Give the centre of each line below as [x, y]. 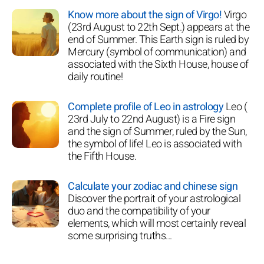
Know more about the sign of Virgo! [145, 15]
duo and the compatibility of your [139, 211]
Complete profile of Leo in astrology [146, 107]
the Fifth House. [102, 156]
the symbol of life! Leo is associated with [155, 144]
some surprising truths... [120, 236]
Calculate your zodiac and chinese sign [153, 186]
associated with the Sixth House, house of [158, 64]
